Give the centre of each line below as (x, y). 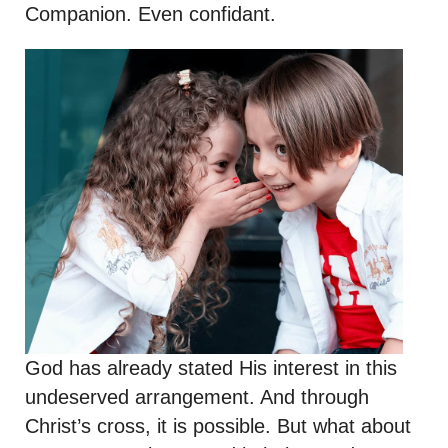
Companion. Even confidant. (150, 13)
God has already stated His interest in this (211, 367)
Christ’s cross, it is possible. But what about (218, 425)
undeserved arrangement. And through (197, 396)
